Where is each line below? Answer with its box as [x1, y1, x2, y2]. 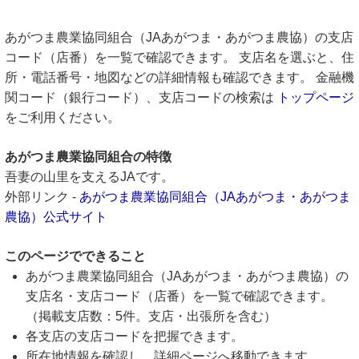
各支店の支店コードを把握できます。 [26, 329, 244, 343]
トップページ [277, 91, 354, 104]
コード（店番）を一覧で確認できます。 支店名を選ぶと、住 [5, 50, 354, 64]
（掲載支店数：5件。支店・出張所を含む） [26, 309, 276, 323]
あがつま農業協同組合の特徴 [5, 150, 171, 163]
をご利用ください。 [5, 111, 120, 124]
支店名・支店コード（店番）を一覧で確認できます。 [26, 289, 333, 303]
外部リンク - [5, 190, 79, 204]
